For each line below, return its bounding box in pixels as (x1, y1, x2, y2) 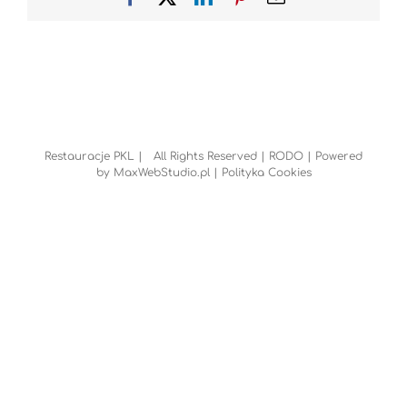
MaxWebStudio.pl (113, 166, 210, 180)
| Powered (303, 150, 362, 164)
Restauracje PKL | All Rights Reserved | (45, 150, 269, 164)
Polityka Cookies (221, 166, 312, 180)
